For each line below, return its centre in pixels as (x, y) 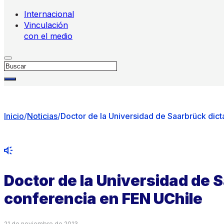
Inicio (14, 116)
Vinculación (46, 25)
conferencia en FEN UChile (103, 198)
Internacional (49, 14)
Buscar (17, 65)
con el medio (48, 36)
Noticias (42, 116)
